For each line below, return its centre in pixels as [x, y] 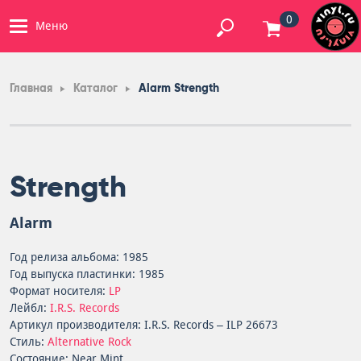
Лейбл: [30, 308]
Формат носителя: [59, 291]
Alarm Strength [179, 88]
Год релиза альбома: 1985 [79, 257]
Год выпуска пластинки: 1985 [87, 274]
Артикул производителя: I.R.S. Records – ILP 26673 [144, 325]
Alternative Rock [89, 342]
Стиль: [29, 342]
